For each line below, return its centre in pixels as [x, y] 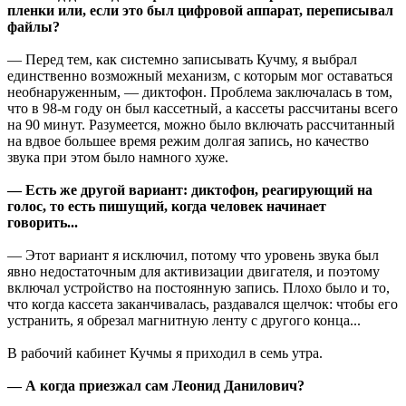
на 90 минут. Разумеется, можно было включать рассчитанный [201, 124]
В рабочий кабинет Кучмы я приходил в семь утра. [165, 353]
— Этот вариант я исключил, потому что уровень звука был [193, 255]
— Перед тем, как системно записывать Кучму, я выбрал [182, 59]
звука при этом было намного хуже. [118, 157]
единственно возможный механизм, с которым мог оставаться [200, 75]
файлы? [34, 26]
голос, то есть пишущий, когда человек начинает [167, 206]
